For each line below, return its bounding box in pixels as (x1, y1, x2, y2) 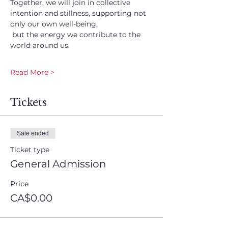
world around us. (10, 41, 70, 50)
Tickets (10, 96, 47, 108)
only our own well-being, (10, 19, 98, 28)
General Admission (10, 158, 106, 170)
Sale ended (17, 130, 49, 137)
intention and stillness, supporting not (10, 9, 148, 18)
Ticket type (10, 145, 49, 154)
